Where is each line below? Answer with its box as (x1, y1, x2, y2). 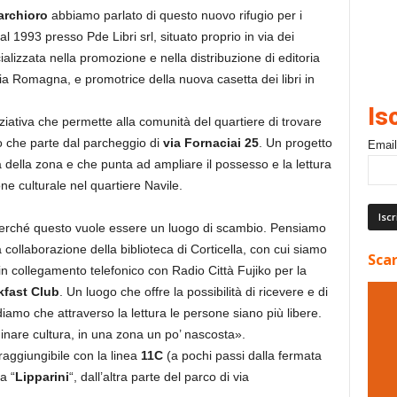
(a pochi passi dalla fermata (162, 348, 322, 362)
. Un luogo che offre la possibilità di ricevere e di (58, 284, 328, 299)
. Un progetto (258, 136, 332, 150)
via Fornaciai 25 (162, 136, 259, 150)
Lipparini (14, 370, 69, 384)
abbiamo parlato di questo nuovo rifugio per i (47, 8, 302, 22)
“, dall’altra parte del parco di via (68, 370, 249, 384)
